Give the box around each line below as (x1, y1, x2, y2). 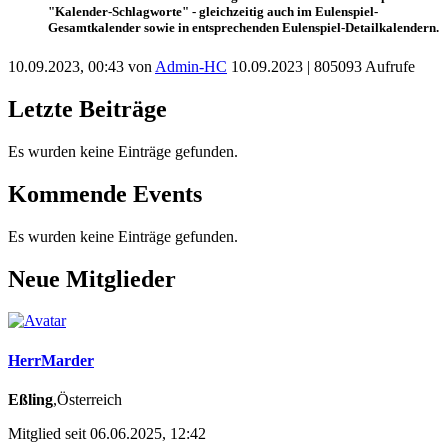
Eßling (8, 390, 53, 408)
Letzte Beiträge (8, 95, 167, 122)
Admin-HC (155, 58, 227, 75)
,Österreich (53, 390, 122, 408)
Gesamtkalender (48, 19, 141, 35)
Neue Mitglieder (8, 265, 176, 292)
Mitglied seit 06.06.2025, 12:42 (8, 424, 206, 442)
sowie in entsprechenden (141, 19, 282, 35)
